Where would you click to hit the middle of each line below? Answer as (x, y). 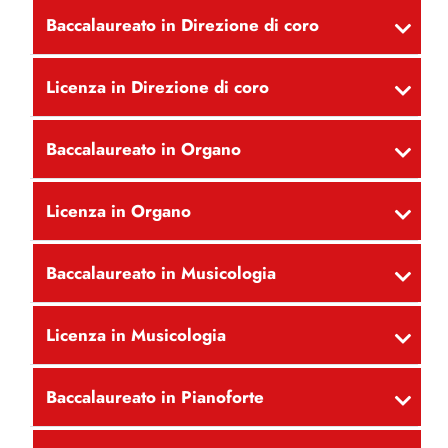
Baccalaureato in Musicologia (160, 273)
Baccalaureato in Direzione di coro (182, 25)
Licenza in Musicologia (135, 335)
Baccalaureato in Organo (143, 149)
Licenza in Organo (118, 211)
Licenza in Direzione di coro (157, 87)
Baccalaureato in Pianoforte (154, 397)
